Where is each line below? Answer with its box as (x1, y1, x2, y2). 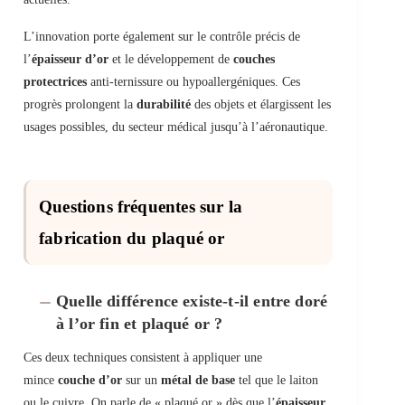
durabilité (137, 98, 191, 112)
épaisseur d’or (32, 52, 108, 67)
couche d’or (58, 373, 122, 388)
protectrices (24, 75, 87, 89)
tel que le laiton (235, 373, 318, 388)
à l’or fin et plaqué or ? (56, 315, 223, 334)
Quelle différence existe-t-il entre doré (56, 292, 328, 311)
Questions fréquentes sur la (39, 197, 243, 217)
